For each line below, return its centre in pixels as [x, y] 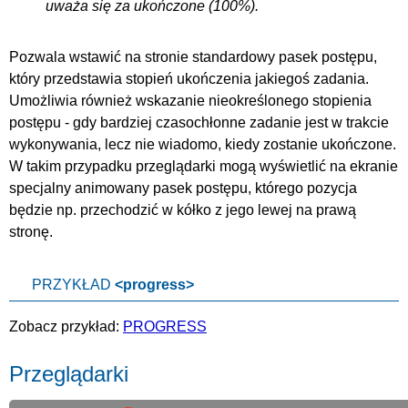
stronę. [31, 231]
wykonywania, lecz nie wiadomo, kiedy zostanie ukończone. [203, 144]
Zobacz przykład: [66, 326]
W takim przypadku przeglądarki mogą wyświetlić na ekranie [204, 166]
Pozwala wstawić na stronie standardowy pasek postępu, [193, 56]
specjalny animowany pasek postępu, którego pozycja [183, 188]
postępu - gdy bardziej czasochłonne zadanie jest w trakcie [199, 122]
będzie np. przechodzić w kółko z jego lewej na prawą [183, 209]
